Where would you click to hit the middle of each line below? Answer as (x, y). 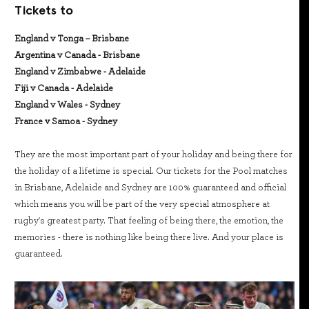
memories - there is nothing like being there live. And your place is (149, 238)
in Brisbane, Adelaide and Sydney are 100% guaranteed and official (150, 188)
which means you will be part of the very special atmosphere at (142, 205)
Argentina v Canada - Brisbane (77, 56)
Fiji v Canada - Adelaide (64, 89)
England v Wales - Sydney (67, 105)
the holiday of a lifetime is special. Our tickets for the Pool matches (151, 171)
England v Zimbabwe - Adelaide (80, 72)
